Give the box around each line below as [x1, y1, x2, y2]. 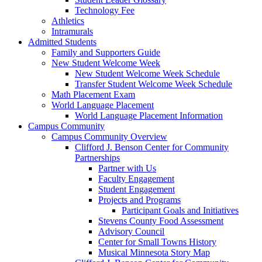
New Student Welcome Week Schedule [75, 68, 220, 78]
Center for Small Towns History [98, 236, 216, 247]
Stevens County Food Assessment [98, 215, 223, 226]
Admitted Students [28, 36, 96, 47]
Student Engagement [98, 184, 175, 194]
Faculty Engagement [98, 173, 174, 184]
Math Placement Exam [51, 89, 135, 99]
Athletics [51, 15, 84, 26]
